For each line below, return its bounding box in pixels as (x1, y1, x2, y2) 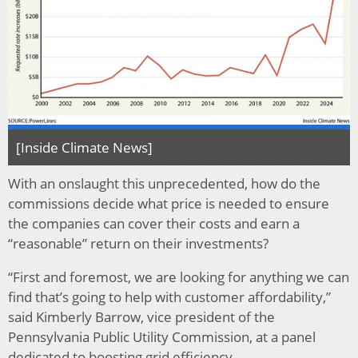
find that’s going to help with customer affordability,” (8, 288, 331, 307)
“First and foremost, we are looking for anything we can (8, 268, 349, 287)
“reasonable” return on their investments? (8, 234, 268, 253)
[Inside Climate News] (16, 138, 153, 157)
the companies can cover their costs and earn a (8, 214, 300, 233)
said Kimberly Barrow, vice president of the (8, 308, 275, 327)
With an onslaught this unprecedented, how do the (8, 174, 320, 193)
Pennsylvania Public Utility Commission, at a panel (8, 328, 316, 347)
